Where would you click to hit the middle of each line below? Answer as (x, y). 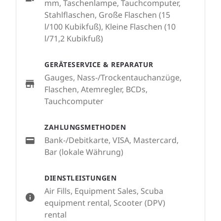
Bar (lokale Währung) (84, 152)
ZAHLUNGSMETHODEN (85, 127)
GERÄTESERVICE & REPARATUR (99, 64)
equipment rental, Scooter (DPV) (105, 203)
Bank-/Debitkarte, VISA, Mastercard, (111, 140)
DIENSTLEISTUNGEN (80, 178)
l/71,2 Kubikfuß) (74, 38)
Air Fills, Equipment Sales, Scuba (104, 191)
